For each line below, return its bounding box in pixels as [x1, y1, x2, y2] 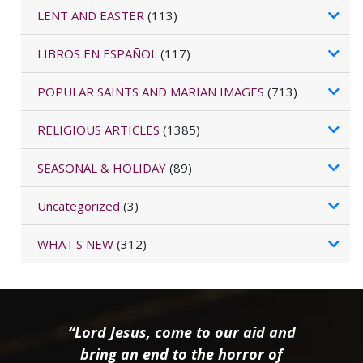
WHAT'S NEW [37, 236, 113, 253]
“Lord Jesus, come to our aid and [67, 322, 296, 343]
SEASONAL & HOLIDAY [37, 160, 166, 177]
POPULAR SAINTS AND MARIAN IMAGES [37, 83, 264, 100]
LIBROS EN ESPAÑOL [37, 45, 157, 62]
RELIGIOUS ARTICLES [37, 122, 160, 139]
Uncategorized [37, 198, 120, 215]
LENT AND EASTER [37, 7, 144, 24]
